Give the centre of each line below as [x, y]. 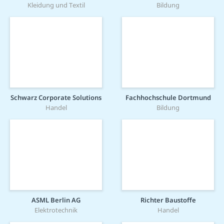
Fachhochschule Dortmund [168, 97]
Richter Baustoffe [168, 200]
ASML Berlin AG [56, 200]
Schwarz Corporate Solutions [56, 97]
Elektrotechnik [56, 210]
